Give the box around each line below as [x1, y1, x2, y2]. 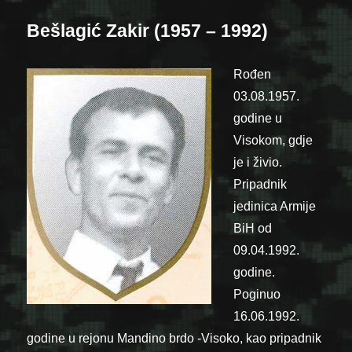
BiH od [233, 221, 273, 235]
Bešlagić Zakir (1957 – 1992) [27, 20, 269, 41]
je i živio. [233, 155, 283, 169]
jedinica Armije [233, 199, 317, 213]
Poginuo [233, 287, 281, 301]
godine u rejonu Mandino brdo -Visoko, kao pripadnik [27, 331, 322, 345]
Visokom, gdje [233, 133, 313, 147]
